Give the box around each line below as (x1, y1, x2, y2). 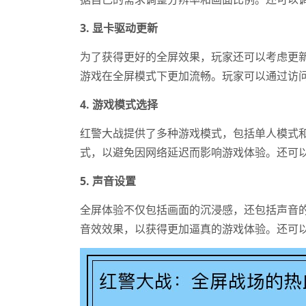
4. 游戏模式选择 (80, 96, 158, 112)
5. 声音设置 (80, 173, 136, 189)
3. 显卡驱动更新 (80, 20, 158, 36)
